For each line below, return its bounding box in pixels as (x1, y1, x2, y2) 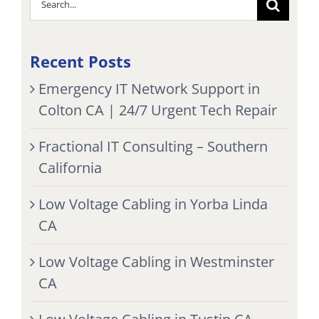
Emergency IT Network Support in (38, 78, 260, 98)
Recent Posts (29, 50, 131, 72)
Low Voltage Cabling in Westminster (38, 251, 274, 271)
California (38, 157, 102, 177)
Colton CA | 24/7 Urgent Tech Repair (38, 100, 277, 120)
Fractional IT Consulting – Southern (38, 136, 268, 156)
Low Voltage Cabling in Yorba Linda (38, 194, 268, 214)
